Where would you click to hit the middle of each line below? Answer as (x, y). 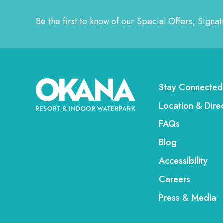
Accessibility (183, 161)
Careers (174, 179)
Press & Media (187, 198)
